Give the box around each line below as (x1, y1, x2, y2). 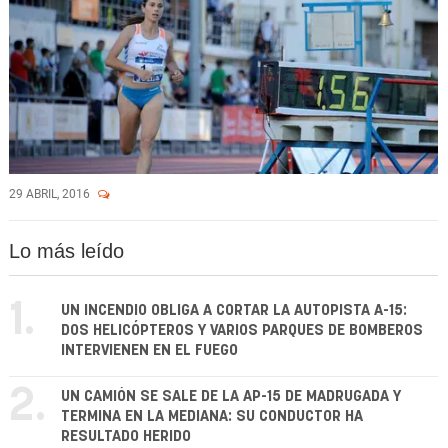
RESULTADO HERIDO (61, 429, 191, 444)
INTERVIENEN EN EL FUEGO (61, 343, 238, 358)
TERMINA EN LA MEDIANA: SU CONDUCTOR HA (61, 409, 363, 424)
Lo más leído (9, 240, 124, 262)
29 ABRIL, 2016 (9, 187, 93, 201)
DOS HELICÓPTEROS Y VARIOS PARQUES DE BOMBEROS (61, 323, 423, 338)
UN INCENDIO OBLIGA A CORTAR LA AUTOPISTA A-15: (61, 303, 407, 318)
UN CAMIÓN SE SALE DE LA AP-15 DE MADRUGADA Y (61, 389, 401, 404)
